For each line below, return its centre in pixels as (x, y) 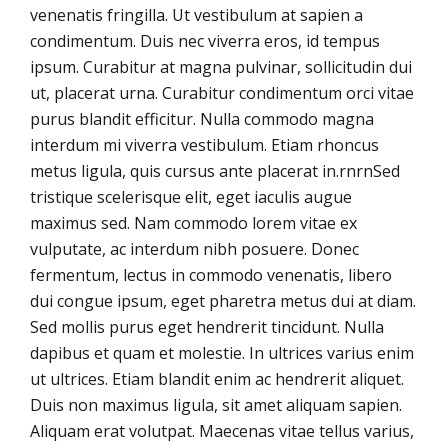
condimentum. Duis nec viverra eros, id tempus (205, 41)
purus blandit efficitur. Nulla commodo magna (202, 119)
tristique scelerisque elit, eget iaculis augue (191, 197)
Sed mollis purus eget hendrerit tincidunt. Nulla (207, 327)
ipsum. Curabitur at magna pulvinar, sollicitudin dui (221, 67)
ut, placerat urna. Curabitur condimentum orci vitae (222, 93)
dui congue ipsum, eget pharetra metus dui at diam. (223, 301)
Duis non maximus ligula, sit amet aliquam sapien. (216, 405)
